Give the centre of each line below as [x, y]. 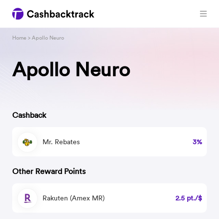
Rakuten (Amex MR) [74, 198]
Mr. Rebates [61, 142]
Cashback [29, 115]
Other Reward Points [49, 171]
